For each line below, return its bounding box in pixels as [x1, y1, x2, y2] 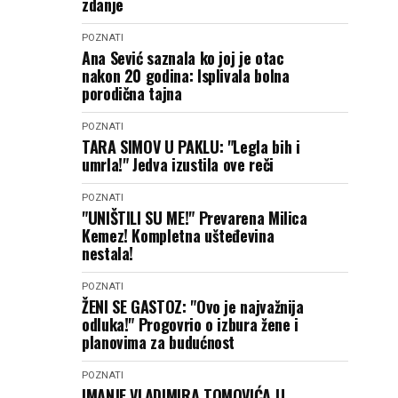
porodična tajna [82, 82, 182, 105]
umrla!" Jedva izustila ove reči [82, 153, 274, 176]
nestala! [82, 242, 134, 265]
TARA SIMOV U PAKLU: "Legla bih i [82, 135, 300, 158]
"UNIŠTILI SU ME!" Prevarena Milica [82, 206, 307, 229]
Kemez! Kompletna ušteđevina [82, 224, 275, 247]
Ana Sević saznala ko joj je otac [82, 46, 284, 69]
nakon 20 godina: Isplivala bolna [82, 64, 290, 87]
